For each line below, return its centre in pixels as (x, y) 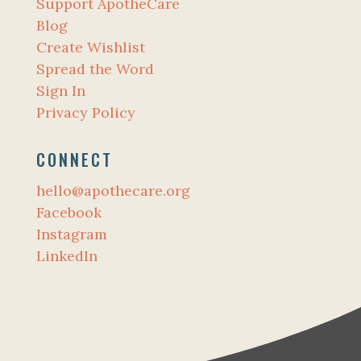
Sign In (60, 91)
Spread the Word (95, 69)
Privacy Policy (85, 112)
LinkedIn (66, 256)
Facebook (68, 212)
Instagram (71, 234)
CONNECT (74, 160)
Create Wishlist (90, 47)
